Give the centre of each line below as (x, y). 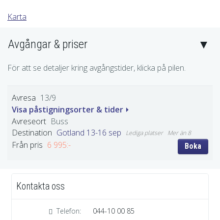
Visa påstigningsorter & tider (68, 109)
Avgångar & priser (48, 44)
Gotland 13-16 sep (89, 132)
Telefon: (69, 211)
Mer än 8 (179, 133)
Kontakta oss (41, 186)
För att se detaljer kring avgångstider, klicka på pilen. (96, 68)
